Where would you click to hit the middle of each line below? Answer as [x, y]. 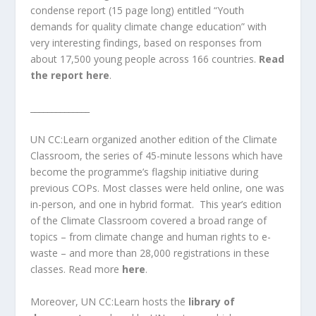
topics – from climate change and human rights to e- [150, 237]
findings [120, 43]
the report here [69, 75]
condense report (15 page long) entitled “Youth [137, 11]
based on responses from [202, 43]
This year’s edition [239, 205]
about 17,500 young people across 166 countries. [144, 59]
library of [211, 301]
